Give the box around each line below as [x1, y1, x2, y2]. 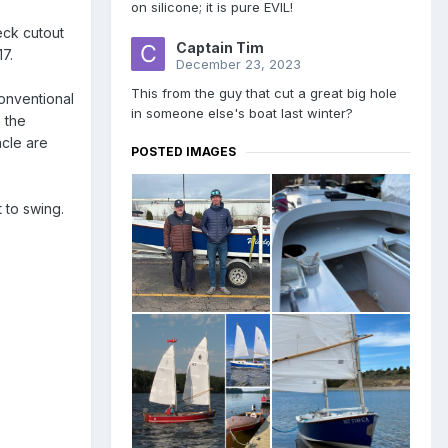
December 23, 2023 [176, 56, 301, 73]
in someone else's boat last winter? [131, 105, 353, 122]
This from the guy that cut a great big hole [131, 85, 397, 102]
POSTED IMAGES [131, 144, 236, 160]
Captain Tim [176, 39, 264, 57]
